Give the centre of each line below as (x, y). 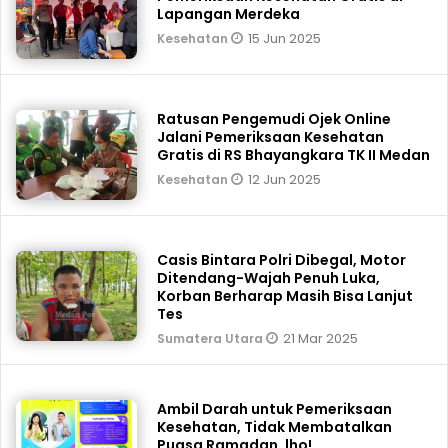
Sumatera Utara (212, 338)
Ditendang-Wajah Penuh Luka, (269, 278)
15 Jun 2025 (285, 38)
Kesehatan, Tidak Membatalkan (275, 427)
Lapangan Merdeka (229, 14)
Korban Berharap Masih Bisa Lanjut (285, 296)
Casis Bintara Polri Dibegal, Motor (282, 260)
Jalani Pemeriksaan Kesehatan (271, 137)
